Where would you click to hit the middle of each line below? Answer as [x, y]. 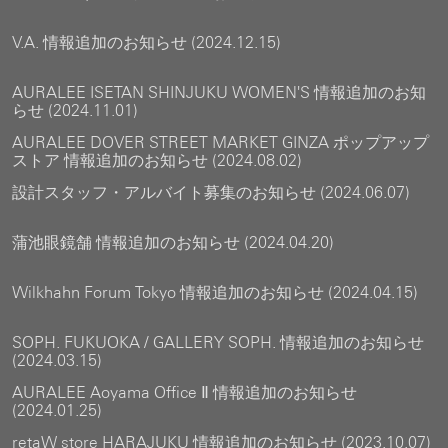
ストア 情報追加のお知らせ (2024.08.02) [157, 160]
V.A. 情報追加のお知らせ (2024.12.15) [146, 42]
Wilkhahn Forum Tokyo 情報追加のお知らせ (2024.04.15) [215, 292]
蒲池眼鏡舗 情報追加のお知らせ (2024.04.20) [173, 242]
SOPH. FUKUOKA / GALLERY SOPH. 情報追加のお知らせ [218, 342]
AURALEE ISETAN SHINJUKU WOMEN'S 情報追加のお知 [219, 92]
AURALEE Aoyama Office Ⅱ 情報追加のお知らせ [184, 392]
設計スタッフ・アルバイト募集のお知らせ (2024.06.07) [211, 192]
